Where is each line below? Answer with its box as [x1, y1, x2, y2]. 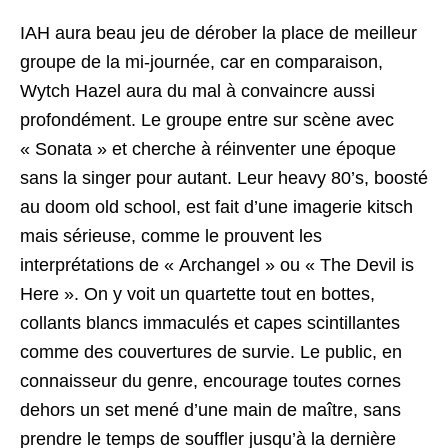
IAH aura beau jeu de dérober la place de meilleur [20, 22, 417, 43]
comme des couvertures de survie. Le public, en [20, 341, 402, 362]
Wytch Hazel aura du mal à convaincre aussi [20, 80, 375, 101]
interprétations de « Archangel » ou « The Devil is [20, 254, 414, 275]
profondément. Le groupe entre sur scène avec [20, 109, 394, 130]
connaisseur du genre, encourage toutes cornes [20, 370, 401, 391]
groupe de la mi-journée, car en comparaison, [20, 51, 383, 72]
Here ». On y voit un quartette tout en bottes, [20, 283, 375, 304]
